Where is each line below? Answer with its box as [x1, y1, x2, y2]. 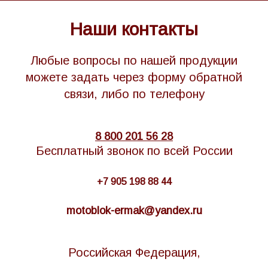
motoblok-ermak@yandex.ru [66, 204, 202, 217]
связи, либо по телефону [63, 87, 205, 100]
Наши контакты [70, 19, 198, 39]
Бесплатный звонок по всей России [35, 144, 233, 157]
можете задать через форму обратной [26, 70, 242, 84]
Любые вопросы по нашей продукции [31, 53, 237, 67]
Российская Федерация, [68, 245, 200, 259]
